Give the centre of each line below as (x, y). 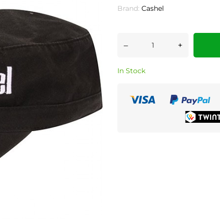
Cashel (153, 8)
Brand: (128, 8)
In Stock (131, 71)
